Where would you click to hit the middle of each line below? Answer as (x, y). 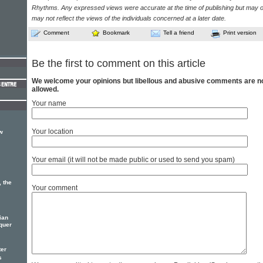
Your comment (55, 188)
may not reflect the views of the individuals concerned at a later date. (129, 18)
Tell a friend (179, 33)
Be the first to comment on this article (119, 64)
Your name (49, 104)
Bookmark (116, 33)
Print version (240, 33)
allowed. (45, 90)
